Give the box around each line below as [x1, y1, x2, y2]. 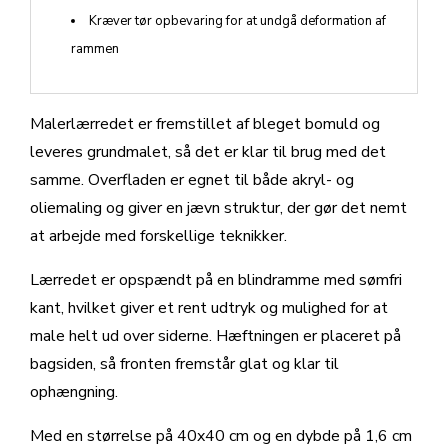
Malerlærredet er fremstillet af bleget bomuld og [30, 113, 380, 136]
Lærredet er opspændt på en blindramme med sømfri [30, 269, 402, 292]
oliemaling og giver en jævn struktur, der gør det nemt [30, 197, 407, 220]
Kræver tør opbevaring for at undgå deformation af [89, 12, 386, 31]
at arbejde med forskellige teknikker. [30, 225, 287, 248]
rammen [71, 40, 119, 59]
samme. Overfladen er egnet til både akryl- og [30, 169, 354, 192]
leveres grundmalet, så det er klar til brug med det [30, 141, 386, 164]
